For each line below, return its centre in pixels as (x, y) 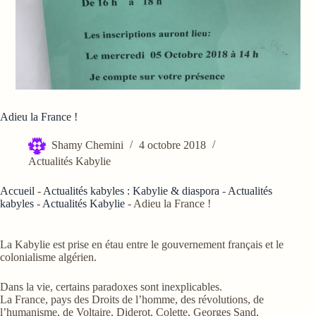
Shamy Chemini (87, 145)
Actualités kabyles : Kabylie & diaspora (131, 191)
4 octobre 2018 (172, 145)
